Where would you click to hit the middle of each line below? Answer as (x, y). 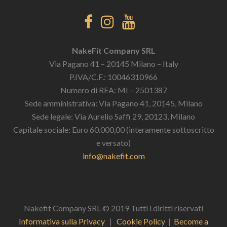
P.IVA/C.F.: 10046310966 (113, 77)
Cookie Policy (141, 221)
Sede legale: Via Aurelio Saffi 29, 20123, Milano (113, 116)
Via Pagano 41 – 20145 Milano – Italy (113, 64)
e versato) (113, 143)
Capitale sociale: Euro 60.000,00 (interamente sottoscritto (113, 129)
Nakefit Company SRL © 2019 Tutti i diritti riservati (113, 208)
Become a (191, 221)
